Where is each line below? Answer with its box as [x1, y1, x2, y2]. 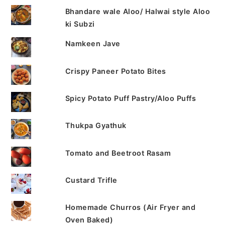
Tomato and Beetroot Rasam [65, 148, 171, 157]
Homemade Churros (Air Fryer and [65, 203, 196, 212]
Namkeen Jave [65, 39, 121, 48]
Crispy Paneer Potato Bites [65, 66, 166, 75]
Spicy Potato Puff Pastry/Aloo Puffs [65, 93, 196, 102]
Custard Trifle [65, 176, 118, 185]
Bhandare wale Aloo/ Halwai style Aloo [65, 7, 210, 16]
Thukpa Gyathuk [65, 121, 127, 130]
